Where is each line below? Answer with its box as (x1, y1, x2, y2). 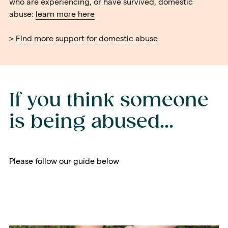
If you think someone (9, 90, 209, 112)
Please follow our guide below (9, 157, 119, 165)
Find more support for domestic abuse (16, 34, 158, 43)
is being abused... (9, 111, 174, 133)
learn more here (36, 10, 95, 18)
